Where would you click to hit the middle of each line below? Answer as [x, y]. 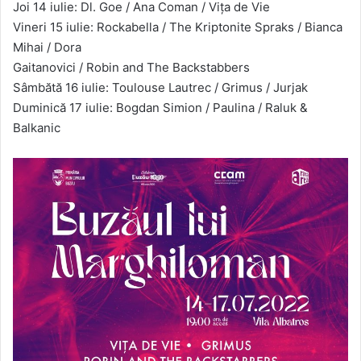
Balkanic [37, 127]
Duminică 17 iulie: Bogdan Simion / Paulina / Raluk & [160, 107]
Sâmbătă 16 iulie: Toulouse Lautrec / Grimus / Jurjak [160, 87]
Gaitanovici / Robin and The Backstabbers [131, 67]
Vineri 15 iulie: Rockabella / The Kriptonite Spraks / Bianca [178, 27]
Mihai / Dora [47, 47]
